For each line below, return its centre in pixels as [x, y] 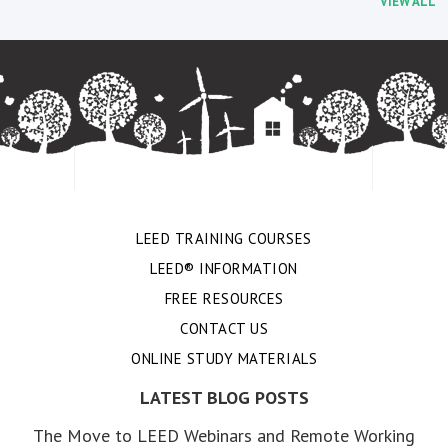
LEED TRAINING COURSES [224, 239]
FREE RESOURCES [224, 299]
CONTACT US [224, 329]
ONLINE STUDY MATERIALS [224, 359]
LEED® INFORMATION [224, 269]
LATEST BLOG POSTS [224, 398]
